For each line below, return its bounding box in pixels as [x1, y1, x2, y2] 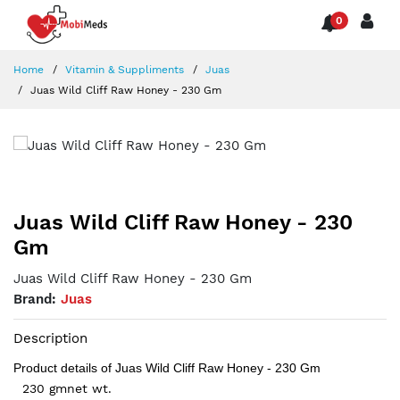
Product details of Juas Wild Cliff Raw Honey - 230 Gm [13, 361, 321, 376]
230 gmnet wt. [22, 381, 112, 396]
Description [13, 330, 87, 347]
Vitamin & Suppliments [62, 63, 184, 77]
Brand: [13, 291, 61, 308]
